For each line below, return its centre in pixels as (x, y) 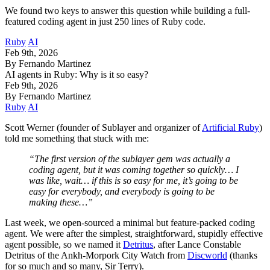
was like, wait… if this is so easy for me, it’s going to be (133, 180)
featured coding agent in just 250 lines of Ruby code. (105, 21)
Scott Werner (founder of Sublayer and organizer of (103, 127)
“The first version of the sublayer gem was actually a (130, 159)
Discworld (207, 255)
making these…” (61, 202)
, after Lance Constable (197, 244)
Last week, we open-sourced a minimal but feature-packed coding (130, 222)
